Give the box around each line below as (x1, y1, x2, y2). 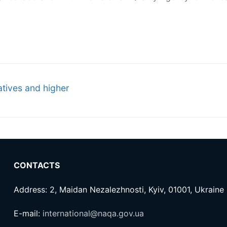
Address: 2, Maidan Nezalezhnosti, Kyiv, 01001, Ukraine (13, 184, 224, 195)
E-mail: (13, 208, 43, 219)
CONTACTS (13, 160, 60, 171)
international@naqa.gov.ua (42, 208, 144, 219)
